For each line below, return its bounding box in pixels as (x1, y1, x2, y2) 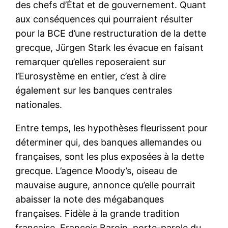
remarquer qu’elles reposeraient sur (15, 56, 166, 67)
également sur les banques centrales (15, 84, 173, 96)
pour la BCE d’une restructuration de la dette (15, 27, 207, 39)
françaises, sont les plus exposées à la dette (15, 151, 205, 162)
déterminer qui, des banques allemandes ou (15, 136, 202, 148)
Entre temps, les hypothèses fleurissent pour (15, 122, 208, 133)
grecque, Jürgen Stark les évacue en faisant (15, 42, 204, 53)
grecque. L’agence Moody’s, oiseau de (15, 165, 178, 176)
